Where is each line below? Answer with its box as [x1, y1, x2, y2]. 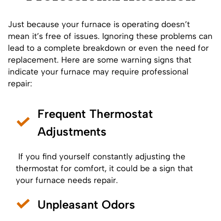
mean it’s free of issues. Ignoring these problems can [8, 31, 213, 41]
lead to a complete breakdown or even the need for [8, 42, 209, 53]
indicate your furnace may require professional [8, 66, 188, 76]
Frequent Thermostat [37, 106, 153, 121]
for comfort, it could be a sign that [58, 163, 193, 173]
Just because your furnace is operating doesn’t [8, 19, 190, 29]
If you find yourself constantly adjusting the [16, 151, 185, 161]
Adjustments [37, 124, 107, 139]
